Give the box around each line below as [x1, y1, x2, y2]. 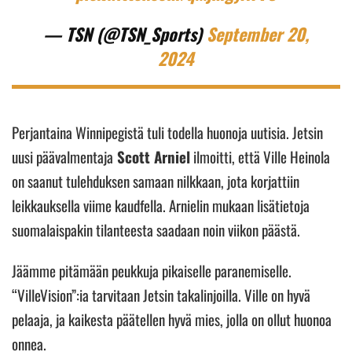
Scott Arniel [113, 145, 190, 167]
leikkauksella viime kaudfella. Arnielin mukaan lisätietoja [12, 193, 310, 216]
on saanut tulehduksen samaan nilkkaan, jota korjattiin [12, 169, 299, 192]
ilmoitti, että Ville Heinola [190, 145, 330, 167]
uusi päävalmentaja [12, 145, 113, 167]
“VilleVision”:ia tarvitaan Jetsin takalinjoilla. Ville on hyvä [12, 283, 310, 306]
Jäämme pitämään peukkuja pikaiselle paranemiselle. [12, 258, 291, 281]
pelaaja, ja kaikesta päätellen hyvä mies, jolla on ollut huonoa [12, 307, 332, 330]
